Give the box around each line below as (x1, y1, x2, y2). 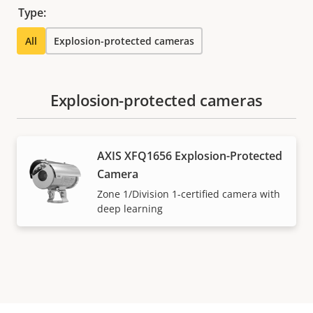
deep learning (97, 201, 163, 215)
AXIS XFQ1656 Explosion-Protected (97, 147, 282, 163)
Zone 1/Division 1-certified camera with (97, 187, 280, 201)
